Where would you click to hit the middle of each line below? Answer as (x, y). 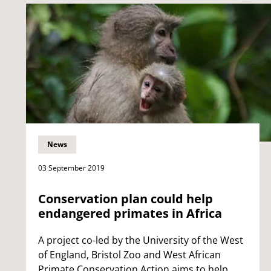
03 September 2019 (71, 168)
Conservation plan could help (126, 198)
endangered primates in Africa (130, 213)
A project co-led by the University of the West (141, 240)
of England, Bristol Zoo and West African (129, 254)
